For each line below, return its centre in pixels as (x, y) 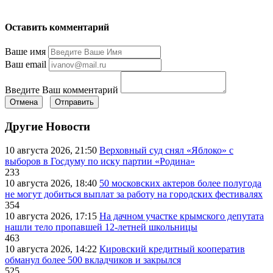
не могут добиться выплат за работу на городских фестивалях (134, 194)
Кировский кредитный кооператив (172, 249)
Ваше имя (25, 52)
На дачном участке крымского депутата (182, 216)
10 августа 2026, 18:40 (52, 183)
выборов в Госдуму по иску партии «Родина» (100, 161)
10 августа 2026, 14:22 (52, 249)
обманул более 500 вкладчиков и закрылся (93, 260)
